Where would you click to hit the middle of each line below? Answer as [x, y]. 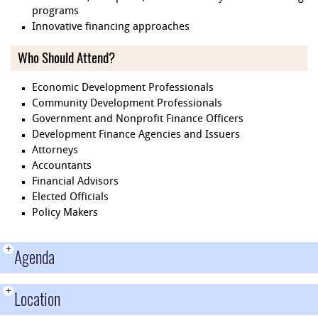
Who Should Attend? [66, 58]
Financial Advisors [75, 182]
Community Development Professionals [127, 104]
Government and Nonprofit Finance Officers [138, 120]
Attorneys [55, 151]
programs [55, 12]
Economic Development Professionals [123, 89]
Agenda [34, 258]
